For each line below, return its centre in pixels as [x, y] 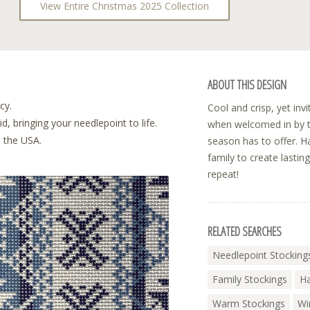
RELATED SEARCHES [245, 231]
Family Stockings [250, 280]
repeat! [223, 174]
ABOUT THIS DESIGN [247, 84]
